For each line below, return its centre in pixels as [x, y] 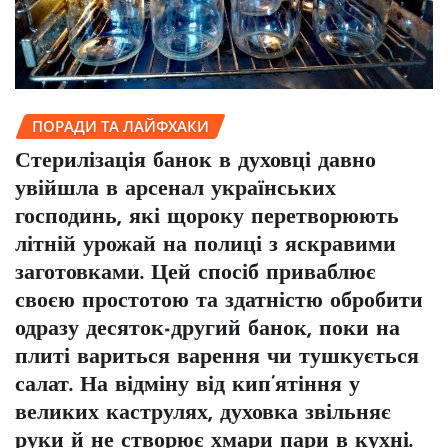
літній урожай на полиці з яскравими [205, 246]
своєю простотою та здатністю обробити [219, 302]
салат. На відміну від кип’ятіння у [187, 386]
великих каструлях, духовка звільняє [203, 414]
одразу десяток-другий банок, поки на [207, 330]
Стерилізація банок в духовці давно [195, 162]
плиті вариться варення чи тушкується [217, 358]
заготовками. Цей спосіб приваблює [195, 274]
